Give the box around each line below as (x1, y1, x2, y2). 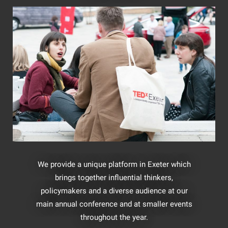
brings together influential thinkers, (55, 173, 173, 182)
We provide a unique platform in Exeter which (37, 159, 191, 169)
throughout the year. (80, 212, 148, 222)
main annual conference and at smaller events (36, 199, 192, 209)
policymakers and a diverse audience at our (40, 186, 188, 195)
